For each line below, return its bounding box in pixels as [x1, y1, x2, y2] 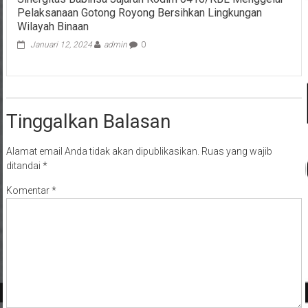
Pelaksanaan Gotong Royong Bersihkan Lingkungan [16, 5, 262, 19]
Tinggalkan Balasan [5, 109, 170, 133]
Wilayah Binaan [16, 19, 89, 33]
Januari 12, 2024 [30, 39, 92, 49]
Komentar [5, 184, 52, 196]
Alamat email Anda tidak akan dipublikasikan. [5, 145, 199, 157]
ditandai [5, 159, 43, 171]
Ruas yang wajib [201, 145, 272, 157]
